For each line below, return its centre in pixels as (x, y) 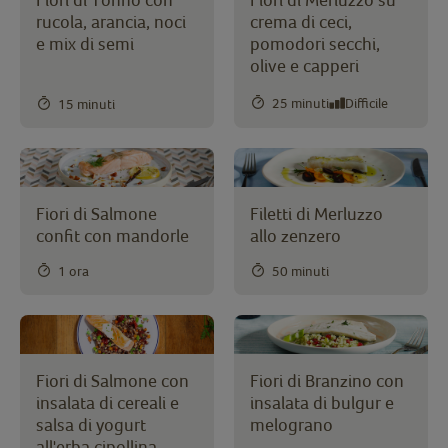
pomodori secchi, (315, 44)
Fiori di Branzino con (327, 380)
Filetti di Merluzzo (316, 214)
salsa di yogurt (91, 424)
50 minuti (300, 271)
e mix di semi (85, 44)
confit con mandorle (112, 236)
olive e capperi (304, 66)
